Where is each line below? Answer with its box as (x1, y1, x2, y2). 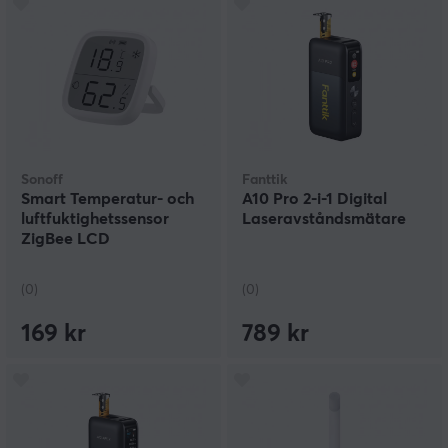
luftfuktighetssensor (21, 211, 169, 228)
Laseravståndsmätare (242, 211, 406, 228)
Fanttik (242, 173, 288, 188)
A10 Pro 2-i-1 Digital (242, 191, 387, 208)
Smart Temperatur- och (21, 191, 194, 208)
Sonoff (21, 173, 63, 188)
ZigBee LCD (21, 231, 110, 248)
